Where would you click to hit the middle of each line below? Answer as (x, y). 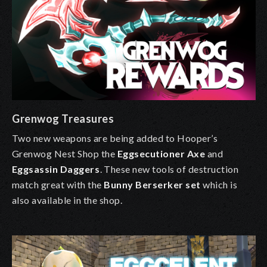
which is (219, 185)
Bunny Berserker (144, 185)
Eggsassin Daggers (56, 169)
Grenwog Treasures (63, 119)
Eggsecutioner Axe (162, 154)
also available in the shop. (67, 200)
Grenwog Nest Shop (57, 154)
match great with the (58, 185)
